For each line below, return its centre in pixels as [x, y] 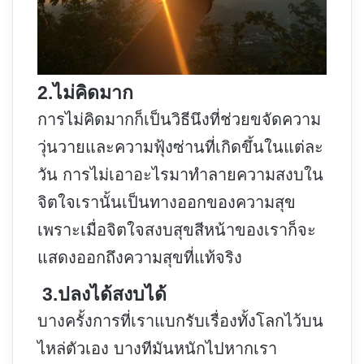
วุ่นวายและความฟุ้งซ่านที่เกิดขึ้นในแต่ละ [180, 147]
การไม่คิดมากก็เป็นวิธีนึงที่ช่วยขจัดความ [179, 120]
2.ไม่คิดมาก [85, 93]
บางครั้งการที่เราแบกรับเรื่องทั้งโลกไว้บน [180, 321]
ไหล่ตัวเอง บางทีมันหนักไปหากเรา [157, 349]
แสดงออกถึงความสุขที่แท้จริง [140, 258]
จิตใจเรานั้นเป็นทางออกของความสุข [167, 203]
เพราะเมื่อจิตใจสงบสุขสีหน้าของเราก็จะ [177, 230]
